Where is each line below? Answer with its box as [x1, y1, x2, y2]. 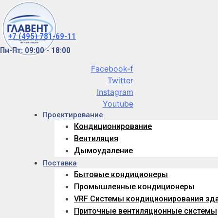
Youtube [102, 99, 133, 109]
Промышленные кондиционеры [74, 182, 195, 192]
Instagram [96, 87, 133, 97]
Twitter [107, 75, 133, 86]
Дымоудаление [74, 146, 133, 156]
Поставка [43, 159, 77, 168]
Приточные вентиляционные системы [74, 206, 217, 216]
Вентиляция [74, 134, 118, 144]
